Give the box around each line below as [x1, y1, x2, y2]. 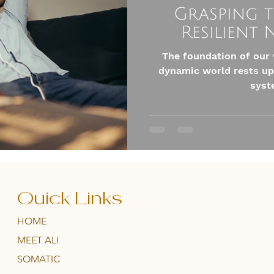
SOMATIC [17, 253, 60, 265]
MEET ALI [17, 234, 59, 246]
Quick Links [17, 190, 122, 209]
